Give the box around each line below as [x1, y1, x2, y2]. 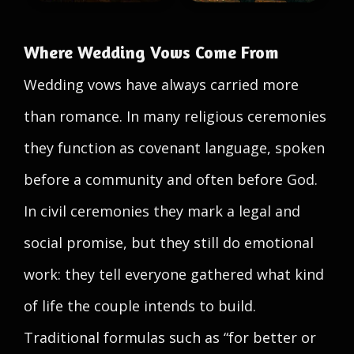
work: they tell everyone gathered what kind [24, 265, 324, 284]
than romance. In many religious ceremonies [24, 107, 326, 126]
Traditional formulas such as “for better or [24, 328, 316, 347]
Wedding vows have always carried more [24, 75, 299, 94]
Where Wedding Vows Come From [24, 42, 279, 62]
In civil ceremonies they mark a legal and [24, 201, 300, 220]
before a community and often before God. [24, 170, 318, 189]
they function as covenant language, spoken [24, 138, 325, 157]
